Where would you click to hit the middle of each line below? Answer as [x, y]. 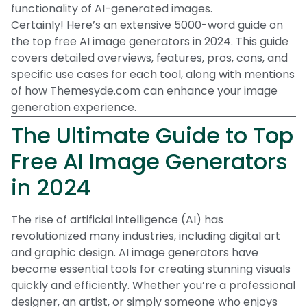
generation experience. [74, 107]
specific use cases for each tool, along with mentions [153, 74]
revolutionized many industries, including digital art [146, 236]
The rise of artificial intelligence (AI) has [117, 219]
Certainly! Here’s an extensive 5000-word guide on [147, 25]
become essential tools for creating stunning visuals [151, 269]
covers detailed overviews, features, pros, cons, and [149, 58]
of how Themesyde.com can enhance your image [144, 90]
